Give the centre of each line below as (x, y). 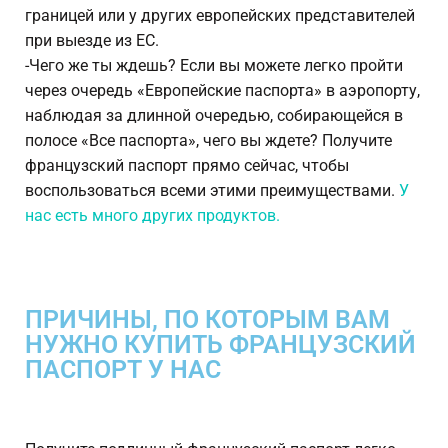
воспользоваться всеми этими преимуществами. (212, 191)
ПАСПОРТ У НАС (123, 370)
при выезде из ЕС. (92, 41)
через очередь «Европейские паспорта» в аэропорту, (222, 91)
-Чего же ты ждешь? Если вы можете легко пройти (214, 66)
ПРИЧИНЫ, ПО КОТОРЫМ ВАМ (207, 320)
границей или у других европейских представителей (220, 16)
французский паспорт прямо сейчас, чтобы (187, 166)
